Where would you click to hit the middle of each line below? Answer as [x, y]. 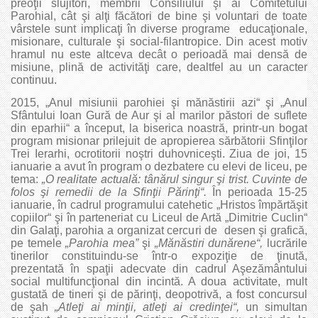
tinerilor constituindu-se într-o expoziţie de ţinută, [159, 256]
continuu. [34, 79]
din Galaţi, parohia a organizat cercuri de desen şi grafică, [159, 230]
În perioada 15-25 [260, 192]
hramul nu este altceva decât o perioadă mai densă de [159, 54]
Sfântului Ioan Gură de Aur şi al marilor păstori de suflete [159, 115]
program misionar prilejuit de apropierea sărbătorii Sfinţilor [159, 141]
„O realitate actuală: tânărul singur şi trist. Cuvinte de [175, 179]
